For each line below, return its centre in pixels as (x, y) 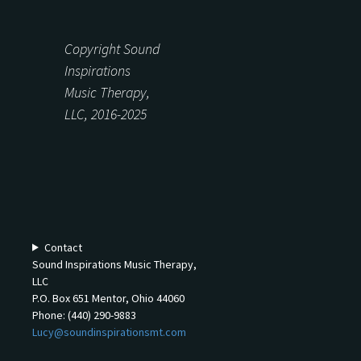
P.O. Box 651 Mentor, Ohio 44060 (108, 298)
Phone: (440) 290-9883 (84, 315)
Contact (63, 247)
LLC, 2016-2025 (106, 114)
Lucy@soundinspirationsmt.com (109, 332)
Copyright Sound (112, 48)
